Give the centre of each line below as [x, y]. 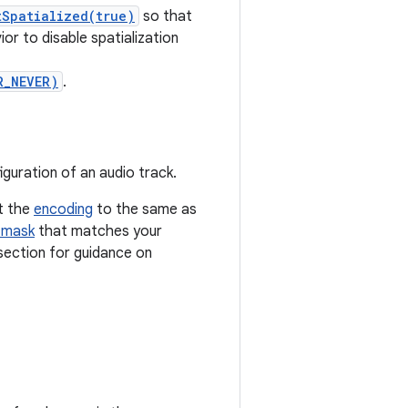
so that [166, 16]
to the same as [145, 209]
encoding [63, 209]
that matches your [98, 231]
